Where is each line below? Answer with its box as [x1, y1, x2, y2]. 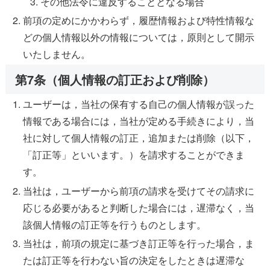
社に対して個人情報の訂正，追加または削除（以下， [23, 131, 255, 145]
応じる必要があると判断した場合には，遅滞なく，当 [23, 200, 255, 215]
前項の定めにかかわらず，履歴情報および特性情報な [23, 13, 255, 28]
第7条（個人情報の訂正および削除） [15, 71, 215, 89]
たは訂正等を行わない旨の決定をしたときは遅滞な [23, 253, 245, 267]
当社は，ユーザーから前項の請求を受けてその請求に [23, 183, 255, 198]
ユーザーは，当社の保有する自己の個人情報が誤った [23, 97, 255, 111]
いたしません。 [23, 47, 91, 61]
